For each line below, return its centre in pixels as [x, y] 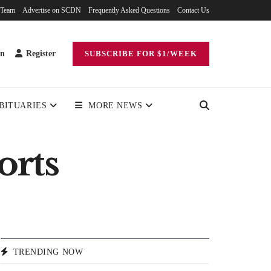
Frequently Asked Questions [129, 10]
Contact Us [193, 10]
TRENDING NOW [48, 252]
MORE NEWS [116, 106]
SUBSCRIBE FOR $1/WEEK [141, 54]
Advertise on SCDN [52, 10]
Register [40, 54]
